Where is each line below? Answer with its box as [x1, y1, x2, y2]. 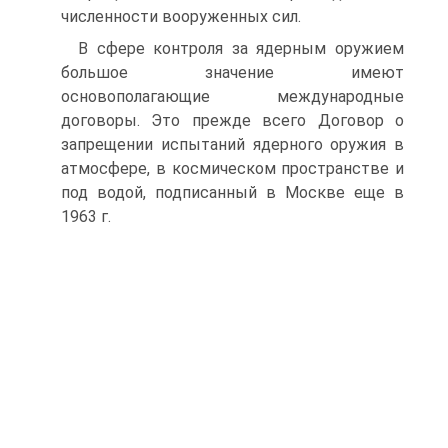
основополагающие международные [61, 87, 404, 106]
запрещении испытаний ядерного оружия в [61, 135, 404, 154]
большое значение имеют [61, 63, 404, 82]
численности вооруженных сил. [61, 7, 301, 26]
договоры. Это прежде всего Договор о [61, 111, 404, 130]
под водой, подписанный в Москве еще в [61, 183, 404, 202]
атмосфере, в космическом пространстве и [61, 159, 404, 178]
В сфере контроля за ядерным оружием [78, 39, 404, 58]
